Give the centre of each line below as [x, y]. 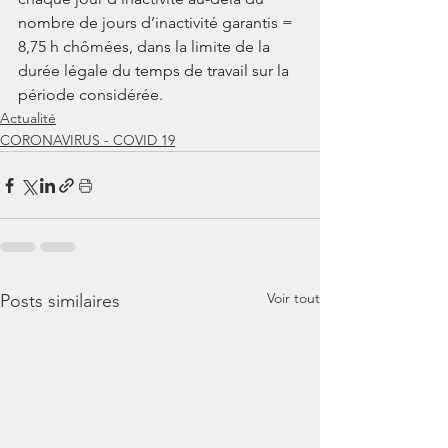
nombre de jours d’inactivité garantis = [157, 23]
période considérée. [90, 95]
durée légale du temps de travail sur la [155, 71]
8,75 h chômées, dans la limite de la [146, 47]
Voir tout [293, 298]
